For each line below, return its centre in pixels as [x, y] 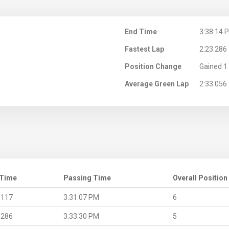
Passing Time [87, 178]
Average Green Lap [157, 84]
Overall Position [200, 178]
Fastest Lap [144, 49]
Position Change [153, 66]
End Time [141, 31]
